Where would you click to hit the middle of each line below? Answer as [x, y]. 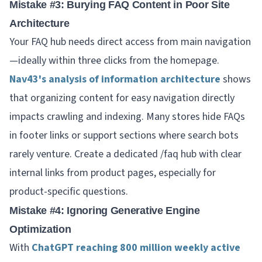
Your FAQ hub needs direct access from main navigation [130, 42]
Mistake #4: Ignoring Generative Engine [105, 210]
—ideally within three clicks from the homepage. [114, 60]
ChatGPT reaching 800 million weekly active [136, 247]
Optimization [40, 229]
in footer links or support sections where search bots [124, 135]
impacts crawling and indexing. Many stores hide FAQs [127, 116]
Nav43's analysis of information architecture [115, 79]
